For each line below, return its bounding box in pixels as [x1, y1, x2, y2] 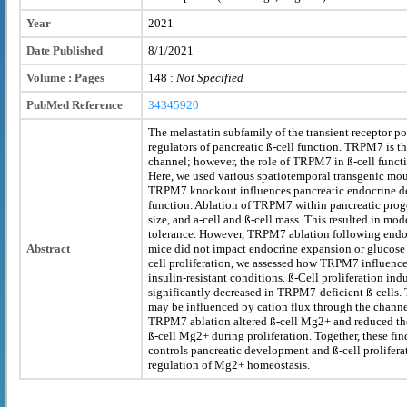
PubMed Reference [26, 97, 123, 112]
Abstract [26, 241, 70, 255]
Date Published [26, 43, 103, 57]
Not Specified [176, 70, 243, 84]
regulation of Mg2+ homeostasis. [148, 357, 310, 372]
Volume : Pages [26, 70, 104, 84]
